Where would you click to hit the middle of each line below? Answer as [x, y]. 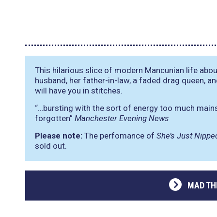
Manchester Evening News [122, 118]
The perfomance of [119, 136]
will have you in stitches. [79, 91]
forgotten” [54, 118]
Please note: [59, 136]
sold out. [51, 146]
